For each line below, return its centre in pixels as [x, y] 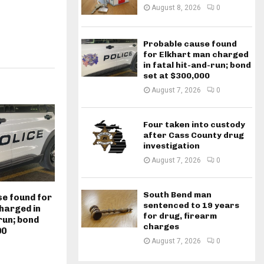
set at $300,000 [176, 76]
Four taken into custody [194, 125]
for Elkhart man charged [196, 55]
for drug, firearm [180, 216]
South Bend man [177, 195]
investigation [171, 146]
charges [161, 227]
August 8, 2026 [176, 8]
